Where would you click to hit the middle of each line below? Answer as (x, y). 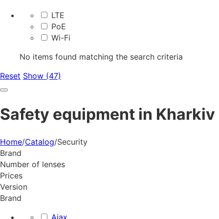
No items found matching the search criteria (101, 57)
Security (72, 142)
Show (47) (42, 76)
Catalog (40, 142)
